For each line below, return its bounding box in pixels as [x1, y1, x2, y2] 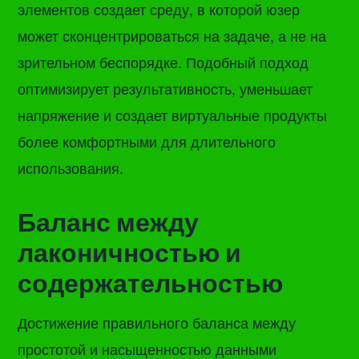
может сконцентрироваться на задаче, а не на [18, 25, 327, 46]
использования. [18, 157, 124, 179]
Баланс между [18, 204, 200, 240]
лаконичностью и [18, 235, 242, 270]
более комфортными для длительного [18, 131, 276, 152]
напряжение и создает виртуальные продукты [18, 104, 328, 126]
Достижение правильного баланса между [18, 311, 296, 333]
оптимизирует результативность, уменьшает [18, 78, 313, 99]
